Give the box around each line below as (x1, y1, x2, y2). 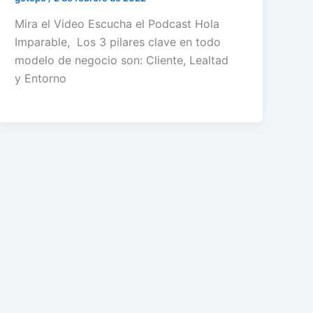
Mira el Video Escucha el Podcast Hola (15, 17, 220, 31)
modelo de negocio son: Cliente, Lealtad (15, 53, 229, 68)
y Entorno (15, 71, 74, 86)
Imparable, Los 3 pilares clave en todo (15, 35, 221, 50)
